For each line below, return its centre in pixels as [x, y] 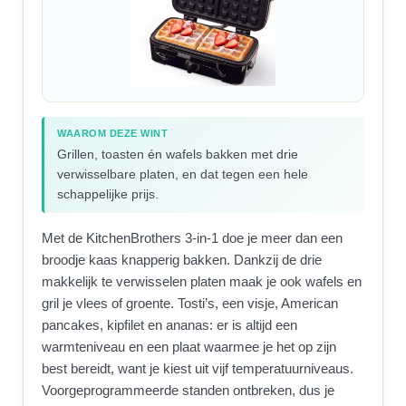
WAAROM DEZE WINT [113, 133]
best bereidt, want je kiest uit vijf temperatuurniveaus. [198, 368]
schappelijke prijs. [108, 194]
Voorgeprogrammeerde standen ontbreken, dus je [188, 390]
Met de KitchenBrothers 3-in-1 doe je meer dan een [193, 238]
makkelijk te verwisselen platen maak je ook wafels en [202, 281]
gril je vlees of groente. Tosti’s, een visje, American [190, 303]
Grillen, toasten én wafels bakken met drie [178, 154]
